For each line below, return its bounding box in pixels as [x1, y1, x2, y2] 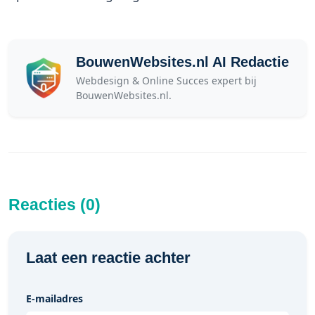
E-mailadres [26, 292, 83, 305]
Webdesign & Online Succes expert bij [76, 74, 257, 87]
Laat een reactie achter [26, 249, 191, 266]
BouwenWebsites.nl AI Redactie [76, 54, 289, 70]
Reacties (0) [8, 195, 101, 214]
